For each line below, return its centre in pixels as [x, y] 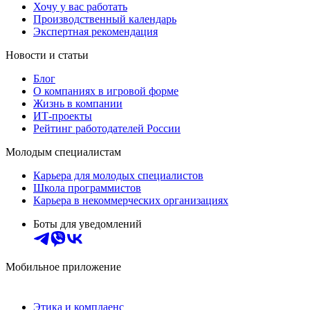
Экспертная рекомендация [95, 31]
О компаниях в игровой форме [106, 91]
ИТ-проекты [63, 116]
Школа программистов [87, 188]
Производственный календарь [105, 19]
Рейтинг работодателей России [107, 128]
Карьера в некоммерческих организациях [131, 200]
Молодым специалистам [63, 152]
